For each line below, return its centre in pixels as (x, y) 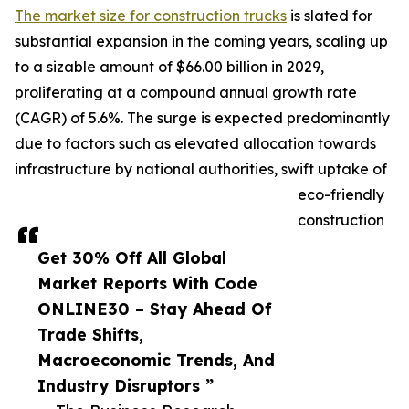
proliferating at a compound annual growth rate (186, 93)
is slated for (330, 16)
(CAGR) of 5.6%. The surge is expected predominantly (202, 118)
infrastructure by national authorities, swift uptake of (201, 169)
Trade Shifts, (90, 335)
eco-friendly (341, 195)
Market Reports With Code (147, 283)
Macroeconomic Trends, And (156, 360)
